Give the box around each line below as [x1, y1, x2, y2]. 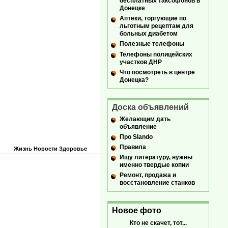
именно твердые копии [120, 161, 189, 169]
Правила [120, 144, 146, 151]
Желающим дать [120, 115, 170, 123]
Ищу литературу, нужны [120, 154, 192, 161]
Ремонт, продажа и [120, 172, 176, 179]
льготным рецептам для [120, 22, 193, 30]
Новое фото [112, 206, 161, 215]
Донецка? [120, 76, 149, 83]
